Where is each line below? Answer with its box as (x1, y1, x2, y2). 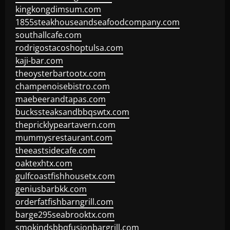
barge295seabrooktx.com (15, 209, 114, 220)
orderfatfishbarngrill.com (15, 196, 113, 207)
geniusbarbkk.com (15, 183, 87, 195)
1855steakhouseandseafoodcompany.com (15, 16, 180, 28)
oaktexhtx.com (15, 158, 72, 169)
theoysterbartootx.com (15, 68, 106, 79)
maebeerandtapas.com (15, 93, 106, 105)
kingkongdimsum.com (15, 4, 101, 15)
